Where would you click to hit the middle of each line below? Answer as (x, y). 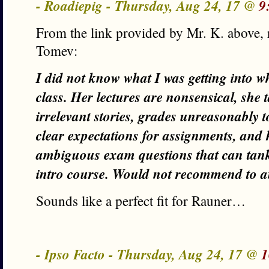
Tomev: (57, 50)
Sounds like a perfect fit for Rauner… (141, 201)
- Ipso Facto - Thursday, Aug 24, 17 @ (149, 254)
